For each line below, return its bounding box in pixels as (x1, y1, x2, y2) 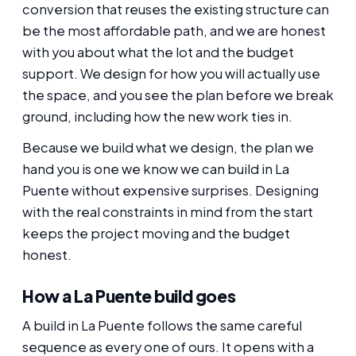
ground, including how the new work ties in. (22, 108, 292, 126)
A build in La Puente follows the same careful (22, 317, 302, 335)
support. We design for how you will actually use (22, 65, 320, 83)
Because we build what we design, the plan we (22, 138, 314, 156)
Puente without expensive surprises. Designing (22, 181, 319, 199)
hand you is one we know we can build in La (22, 160, 289, 177)
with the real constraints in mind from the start (22, 203, 313, 220)
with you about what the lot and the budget (22, 44, 294, 61)
